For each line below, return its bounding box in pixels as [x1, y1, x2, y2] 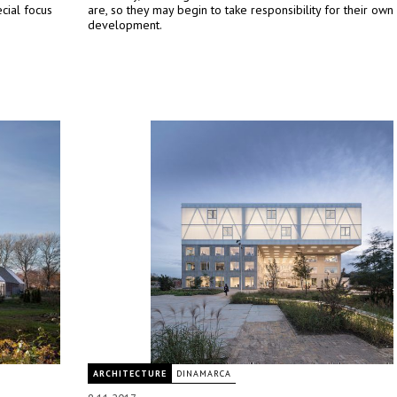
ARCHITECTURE [93, 368, 167, 379]
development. [88, 17, 162, 33]
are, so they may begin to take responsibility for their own [88, 2, 393, 18]
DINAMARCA [176, 368, 231, 379]
